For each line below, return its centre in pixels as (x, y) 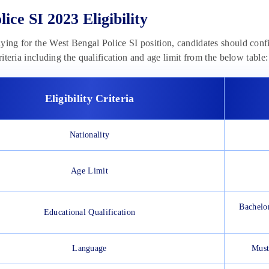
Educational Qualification (89, 213)
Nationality (89, 135)
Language (89, 249)
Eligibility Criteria (89, 99)
